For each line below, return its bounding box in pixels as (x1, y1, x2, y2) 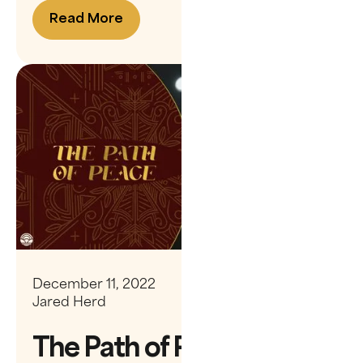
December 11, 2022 (32, 273, 156, 292)
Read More (49, 11, 123, 26)
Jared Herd (32, 291, 106, 310)
